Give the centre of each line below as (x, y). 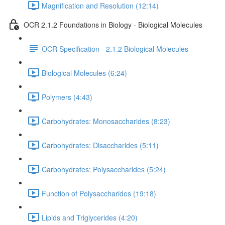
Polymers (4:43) (67, 97)
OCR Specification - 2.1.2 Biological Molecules (115, 48)
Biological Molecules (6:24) (84, 73)
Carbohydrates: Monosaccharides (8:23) (106, 121)
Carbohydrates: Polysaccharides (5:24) (104, 169)
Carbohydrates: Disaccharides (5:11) (100, 145)
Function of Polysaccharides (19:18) (99, 193)
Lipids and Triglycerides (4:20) (90, 217)
